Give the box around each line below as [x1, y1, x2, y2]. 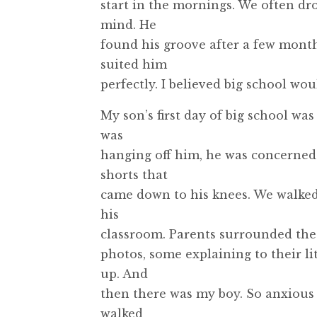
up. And [100, 266, 148, 281]
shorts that [100, 167, 168, 182]
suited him [100, 57, 167, 71]
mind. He [100, 17, 156, 32]
